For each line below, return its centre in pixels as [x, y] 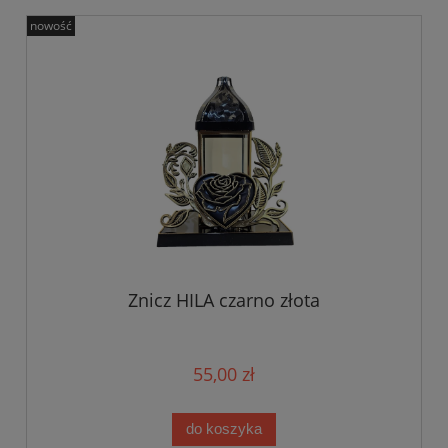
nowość [51, 25]
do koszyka [224, 429]
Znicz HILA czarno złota [224, 300]
